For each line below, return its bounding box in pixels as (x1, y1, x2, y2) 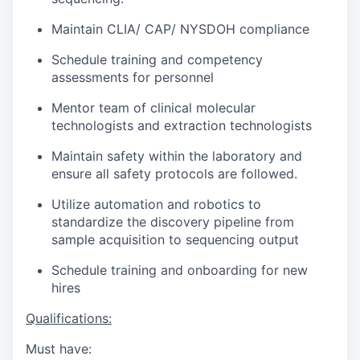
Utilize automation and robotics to (51, 196, 261, 212)
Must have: (26, 341, 92, 357)
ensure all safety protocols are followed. (51, 166, 297, 182)
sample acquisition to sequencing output (51, 231, 299, 247)
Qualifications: (26, 310, 112, 326)
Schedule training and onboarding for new (51, 262, 308, 278)
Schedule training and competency (51, 51, 263, 67)
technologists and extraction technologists (51, 117, 312, 133)
